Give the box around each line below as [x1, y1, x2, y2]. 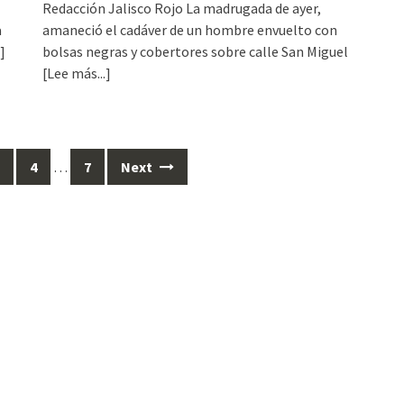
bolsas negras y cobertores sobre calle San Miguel [42, 41, 349, 60]
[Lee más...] [42, 63, 112, 82]
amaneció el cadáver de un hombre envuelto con [42, 20, 338, 39]
